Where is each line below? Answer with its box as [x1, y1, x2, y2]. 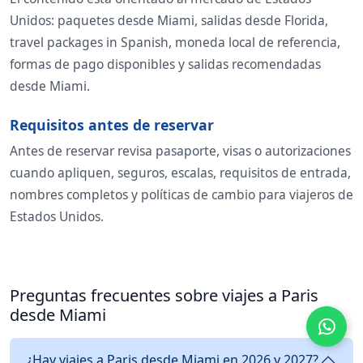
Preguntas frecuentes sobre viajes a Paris [10, 284, 318, 307]
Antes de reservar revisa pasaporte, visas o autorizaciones [10, 142, 351, 160]
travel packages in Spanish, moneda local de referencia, [10, 33, 340, 52]
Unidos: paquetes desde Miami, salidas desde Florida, [10, 11, 328, 30]
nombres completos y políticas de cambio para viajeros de [10, 186, 353, 204]
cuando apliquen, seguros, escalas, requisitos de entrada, [10, 164, 351, 182]
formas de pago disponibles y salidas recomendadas [10, 55, 321, 74]
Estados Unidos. [10, 207, 104, 226]
